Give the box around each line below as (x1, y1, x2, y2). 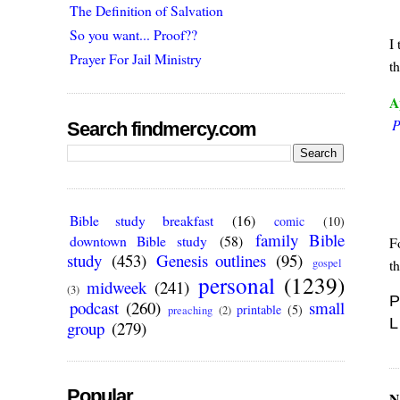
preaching (168, 303, 213, 319)
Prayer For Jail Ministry (70, 48, 203, 68)
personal (197, 270, 275, 301)
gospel (312, 255, 343, 271)
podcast (70, 296, 120, 320)
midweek (86, 276, 146, 299)
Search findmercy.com (67, 117, 257, 140)
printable (236, 301, 281, 319)
